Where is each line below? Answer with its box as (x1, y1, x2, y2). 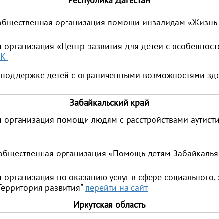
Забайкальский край (69, 97, 149, 108)
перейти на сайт (85, 182, 148, 193)
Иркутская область (73, 199, 145, 210)
